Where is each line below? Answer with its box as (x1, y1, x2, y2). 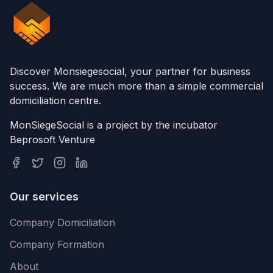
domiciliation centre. (10, 94, 101, 107)
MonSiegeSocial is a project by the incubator (10, 119, 218, 131)
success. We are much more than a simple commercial (10, 80, 263, 92)
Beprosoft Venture (10, 133, 95, 146)
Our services (10, 190, 79, 203)
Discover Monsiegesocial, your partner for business (10, 65, 250, 77)
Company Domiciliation (10, 216, 115, 229)
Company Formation (10, 238, 104, 250)
